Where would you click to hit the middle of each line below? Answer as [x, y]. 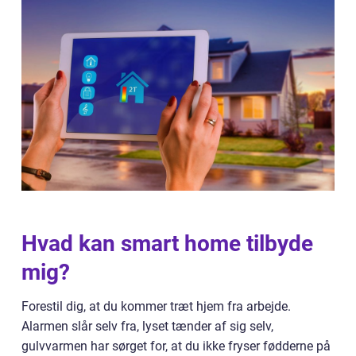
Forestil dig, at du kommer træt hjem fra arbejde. [156, 307]
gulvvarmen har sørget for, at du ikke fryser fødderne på [176, 346]
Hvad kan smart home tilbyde [167, 244]
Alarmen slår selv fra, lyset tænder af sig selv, [147, 327]
